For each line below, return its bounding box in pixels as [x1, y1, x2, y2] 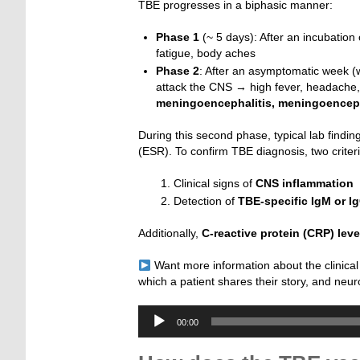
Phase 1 [156, 31, 199, 44]
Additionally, [138, 227, 198, 240]
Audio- [137, 306, 170, 320]
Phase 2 [156, 64, 199, 78]
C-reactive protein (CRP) [198, 227, 334, 240]
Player [137, 322, 170, 336]
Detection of [174, 194, 238, 208]
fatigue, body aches [156, 47, 256, 60]
